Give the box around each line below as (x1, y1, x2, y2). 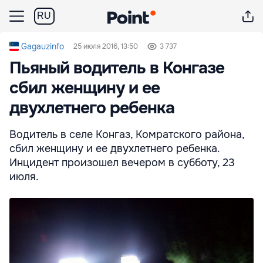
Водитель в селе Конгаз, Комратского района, (9, 128, 244, 141)
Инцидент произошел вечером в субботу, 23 (9, 156, 235, 169)
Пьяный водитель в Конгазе (9, 58, 224, 79)
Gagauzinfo (21, 41, 64, 52)
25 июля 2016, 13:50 (73, 42, 138, 51)
